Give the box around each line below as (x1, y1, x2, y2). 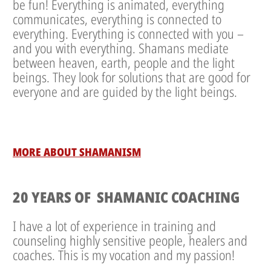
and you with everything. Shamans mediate (13, 39, 229, 57)
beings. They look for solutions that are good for (13, 68, 250, 87)
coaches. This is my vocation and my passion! (13, 246, 235, 264)
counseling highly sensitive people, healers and (13, 231, 247, 250)
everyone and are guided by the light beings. (13, 82, 237, 101)
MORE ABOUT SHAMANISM (13, 145, 141, 160)
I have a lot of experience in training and (13, 217, 216, 235)
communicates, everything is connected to (13, 10, 221, 28)
